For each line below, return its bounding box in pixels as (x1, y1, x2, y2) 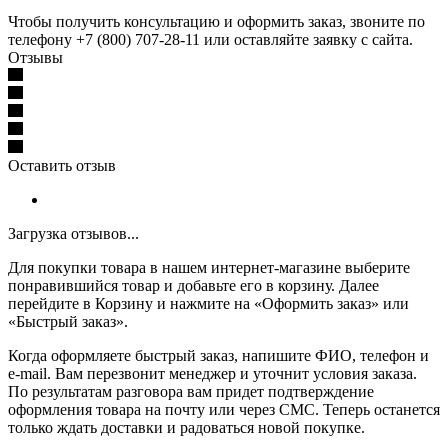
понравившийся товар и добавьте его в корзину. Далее (8, 276, 379, 294)
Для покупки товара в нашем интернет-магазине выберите (8, 258, 410, 276)
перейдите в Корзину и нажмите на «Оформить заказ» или (8, 294, 409, 312)
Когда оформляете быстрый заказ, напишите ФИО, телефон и (8, 346, 429, 364)
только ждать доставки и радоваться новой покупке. (8, 418, 365, 436)
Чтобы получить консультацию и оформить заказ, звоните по (8, 12, 425, 30)
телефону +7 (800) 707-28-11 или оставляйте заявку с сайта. (8, 30, 413, 48)
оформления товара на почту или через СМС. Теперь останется (8, 400, 440, 418)
